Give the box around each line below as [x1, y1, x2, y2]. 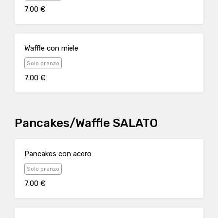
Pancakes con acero [24, 149, 91, 158]
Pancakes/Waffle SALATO [15, 116, 158, 130]
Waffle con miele [24, 44, 78, 53]
